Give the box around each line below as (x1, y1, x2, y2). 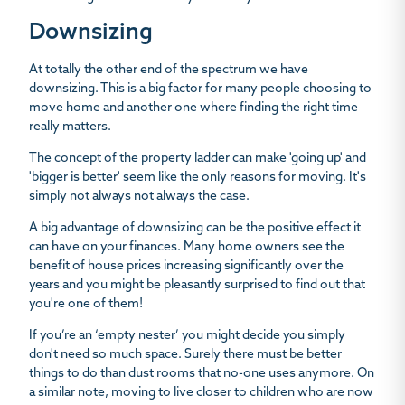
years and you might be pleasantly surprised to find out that (29, 278, 365, 293)
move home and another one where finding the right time (29, 101, 358, 116)
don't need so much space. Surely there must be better (29, 348, 342, 363)
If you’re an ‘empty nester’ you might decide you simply (29, 329, 345, 344)
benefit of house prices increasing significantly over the (29, 259, 344, 274)
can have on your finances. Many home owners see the (29, 240, 344, 255)
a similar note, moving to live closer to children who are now (29, 386, 373, 400)
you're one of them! (29, 297, 143, 312)
